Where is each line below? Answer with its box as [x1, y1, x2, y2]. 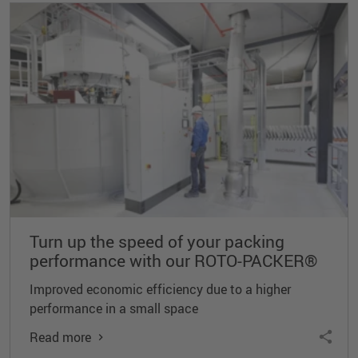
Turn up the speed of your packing [30, 229, 284, 253]
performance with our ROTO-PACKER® [30, 249, 317, 272]
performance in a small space [30, 299, 198, 317]
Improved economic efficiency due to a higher [30, 280, 291, 298]
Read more [30, 328, 91, 346]
